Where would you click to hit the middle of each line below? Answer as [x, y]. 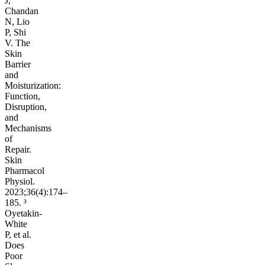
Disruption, [26, 106]
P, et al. [18, 234]
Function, [22, 96]
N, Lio [17, 21]
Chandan [22, 11]
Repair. [18, 149]
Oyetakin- [23, 213]
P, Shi [15, 32]
